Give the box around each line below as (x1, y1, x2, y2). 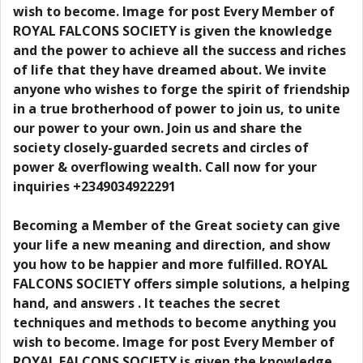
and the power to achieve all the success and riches (13, 41, 346, 59)
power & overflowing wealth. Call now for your (13, 158, 317, 176)
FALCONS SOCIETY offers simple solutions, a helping (13, 275, 350, 293)
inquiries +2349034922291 (13, 177, 176, 195)
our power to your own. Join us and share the (13, 119, 302, 137)
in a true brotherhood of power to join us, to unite (13, 100, 340, 117)
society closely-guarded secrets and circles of (13, 139, 309, 156)
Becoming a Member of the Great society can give (13, 216, 340, 234)
